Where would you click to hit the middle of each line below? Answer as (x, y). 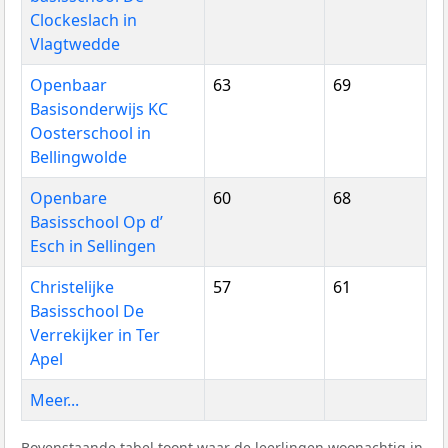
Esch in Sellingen (93, 245)
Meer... (54, 399)
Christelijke (72, 286)
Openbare (68, 197)
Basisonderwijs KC (99, 108)
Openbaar (68, 84)
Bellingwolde (78, 156)
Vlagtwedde (75, 43)
